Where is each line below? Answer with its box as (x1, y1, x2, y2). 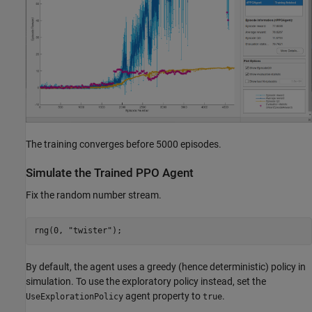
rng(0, (33, 226, 68, 236)
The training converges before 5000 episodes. (26, 139, 221, 150)
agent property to (123, 290, 203, 302)
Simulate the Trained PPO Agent (26, 166, 194, 180)
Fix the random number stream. (26, 189, 162, 201)
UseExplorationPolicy (26, 291, 123, 302)
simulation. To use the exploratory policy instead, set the (26, 275, 266, 287)
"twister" (68, 226, 112, 236)
